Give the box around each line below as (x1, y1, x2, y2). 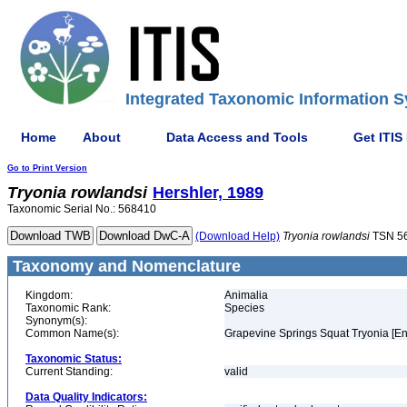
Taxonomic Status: (25, 352, 122, 365)
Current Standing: (25, 365, 113, 378)
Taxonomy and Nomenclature (8, 257, 241, 275)
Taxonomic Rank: (25, 302, 111, 314)
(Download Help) (195, 230, 280, 243)
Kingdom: (25, 289, 73, 302)
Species (224, 302, 264, 314)
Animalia (224, 289, 268, 302)
